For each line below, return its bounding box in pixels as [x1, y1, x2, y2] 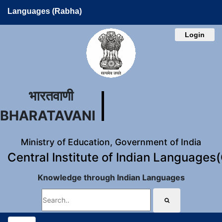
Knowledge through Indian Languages [37, 172, 185, 182]
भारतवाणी [28, 88, 73, 104]
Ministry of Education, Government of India [21, 137, 201, 147]
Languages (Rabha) [7, 7, 82, 15]
